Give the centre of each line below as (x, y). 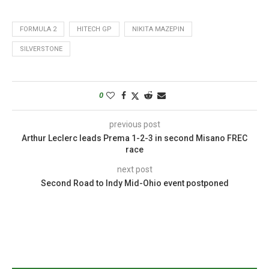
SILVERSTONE (41, 49)
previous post (134, 124)
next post (134, 169)
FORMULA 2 (38, 29)
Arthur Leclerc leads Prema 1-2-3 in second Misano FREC (134, 138)
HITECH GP (94, 29)
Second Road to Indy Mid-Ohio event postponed (134, 183)
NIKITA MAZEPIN (158, 29)
